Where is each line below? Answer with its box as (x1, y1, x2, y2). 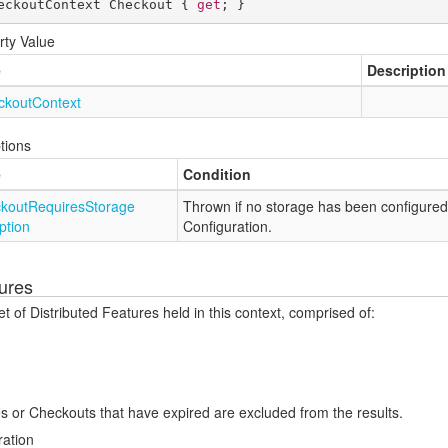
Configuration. (183, 216, 272, 236)
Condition (183, 164, 251, 184)
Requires (28, 196, 85, 216)
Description (367, 60, 446, 80)
